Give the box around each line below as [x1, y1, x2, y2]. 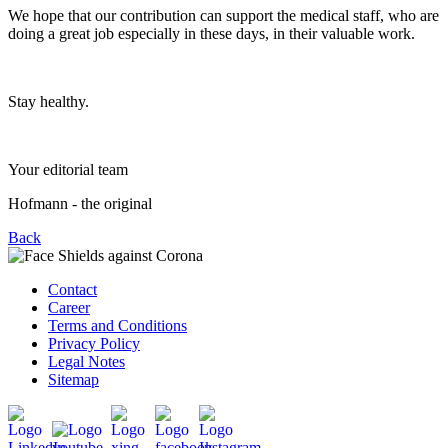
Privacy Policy [48, 334, 140, 352]
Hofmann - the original [8, 194, 152, 212]
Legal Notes [48, 352, 125, 370]
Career [48, 298, 90, 316]
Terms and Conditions [48, 316, 187, 334]
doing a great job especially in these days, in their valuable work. [8, 24, 415, 42]
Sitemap [48, 370, 99, 388]
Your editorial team [8, 160, 128, 178]
